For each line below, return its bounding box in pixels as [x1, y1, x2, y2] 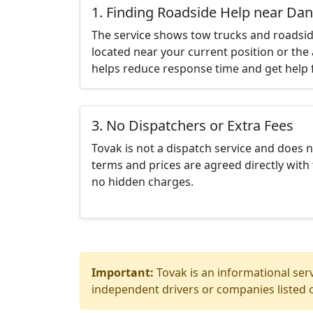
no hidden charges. [92, 174, 194, 189]
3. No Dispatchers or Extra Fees [92, 116, 293, 135]
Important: [92, 265, 154, 280]
